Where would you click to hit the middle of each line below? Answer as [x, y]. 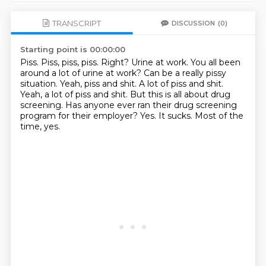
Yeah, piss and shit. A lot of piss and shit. [141, 84]
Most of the [219, 116]
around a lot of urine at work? [82, 73]
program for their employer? [80, 116]
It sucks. [176, 116]
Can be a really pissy [185, 73]
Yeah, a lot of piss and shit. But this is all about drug [125, 94]
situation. [40, 84]
